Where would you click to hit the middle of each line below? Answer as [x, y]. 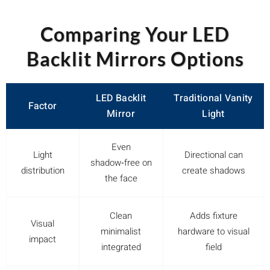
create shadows [213, 171]
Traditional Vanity [213, 98]
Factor [42, 106]
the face [121, 178]
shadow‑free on [121, 163]
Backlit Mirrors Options [135, 59]
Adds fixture [213, 216]
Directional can [213, 155]
